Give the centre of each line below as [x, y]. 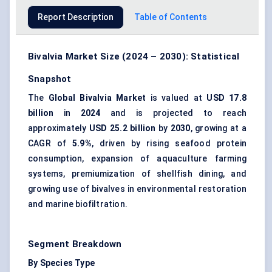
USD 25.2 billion [123, 128]
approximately [59, 128]
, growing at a [218, 128]
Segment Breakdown [75, 244]
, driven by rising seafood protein [169, 144]
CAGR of [50, 144]
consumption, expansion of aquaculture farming [137, 159]
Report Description [76, 17]
